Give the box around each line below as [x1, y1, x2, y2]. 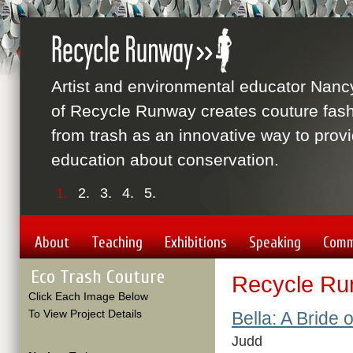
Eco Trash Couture [31, 266, 165, 288]
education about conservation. [51, 150, 279, 169]
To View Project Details [28, 307, 142, 320]
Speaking [249, 234, 301, 251]
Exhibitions [165, 234, 227, 251]
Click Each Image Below [28, 290, 148, 303]
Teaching [91, 234, 143, 251]
